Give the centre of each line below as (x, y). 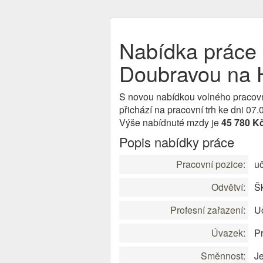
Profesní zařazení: (208, 210)
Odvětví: (228, 187)
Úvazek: (228, 233)
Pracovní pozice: (211, 164)
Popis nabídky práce (177, 142)
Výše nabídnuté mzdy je (170, 122)
